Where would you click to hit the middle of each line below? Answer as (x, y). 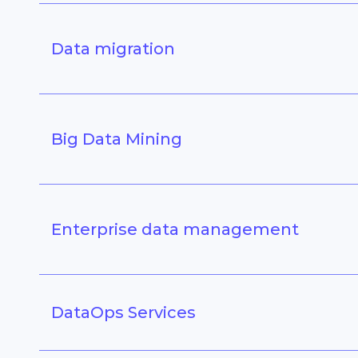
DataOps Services (123, 313)
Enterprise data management (175, 230)
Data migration (113, 49)
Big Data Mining (116, 139)
